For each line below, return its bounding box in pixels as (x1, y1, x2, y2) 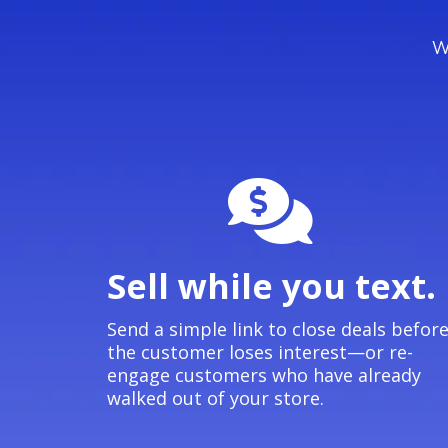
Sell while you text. (107, 263, 436, 309)
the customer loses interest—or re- (107, 340, 413, 364)
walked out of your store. (107, 386, 324, 410)
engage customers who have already (107, 363, 421, 387)
